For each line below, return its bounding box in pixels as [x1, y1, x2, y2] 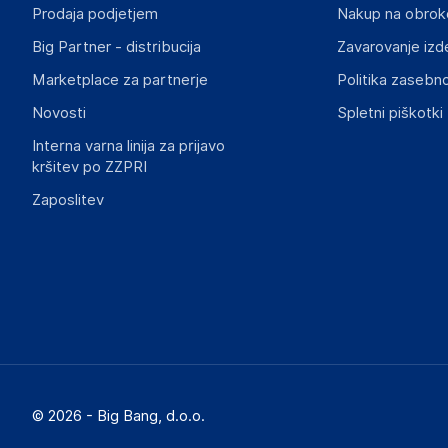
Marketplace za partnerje [32, 71, 208, 89]
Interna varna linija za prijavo [32, 137, 225, 155]
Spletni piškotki [336, 104, 443, 122]
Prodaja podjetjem [32, 5, 158, 23]
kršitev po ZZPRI [32, 158, 147, 176]
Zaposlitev [32, 191, 104, 209]
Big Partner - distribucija [32, 38, 201, 56]
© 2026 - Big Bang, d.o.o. [32, 407, 205, 425]
